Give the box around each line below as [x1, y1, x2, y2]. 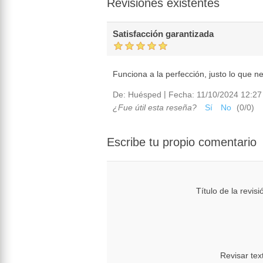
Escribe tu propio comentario [107, 135, 257, 149]
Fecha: [168, 90, 194, 100]
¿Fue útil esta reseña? [113, 102, 197, 112]
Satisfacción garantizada [113, 29, 214, 39]
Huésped [128, 90, 161, 100]
